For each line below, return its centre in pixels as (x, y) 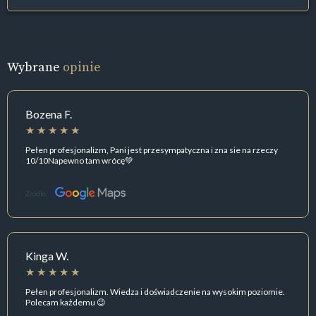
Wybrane (35, 67)
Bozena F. (49, 114)
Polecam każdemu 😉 (66, 302)
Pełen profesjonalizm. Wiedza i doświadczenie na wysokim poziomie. (155, 291)
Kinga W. (47, 256)
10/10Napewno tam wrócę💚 (79, 160)
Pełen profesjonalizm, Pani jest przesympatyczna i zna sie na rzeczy (152, 150)
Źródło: (37, 194)
